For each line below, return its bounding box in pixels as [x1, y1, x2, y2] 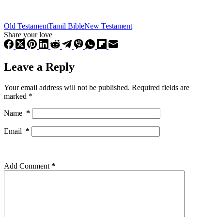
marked [4, 92, 29, 101]
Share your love [4, 31, 52, 39]
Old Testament [4, 22, 48, 31]
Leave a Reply [4, 61, 75, 74]
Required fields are [132, 83, 189, 92]
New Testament [84, 22, 132, 31]
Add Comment [4, 162, 49, 170]
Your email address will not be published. [4, 83, 130, 92]
